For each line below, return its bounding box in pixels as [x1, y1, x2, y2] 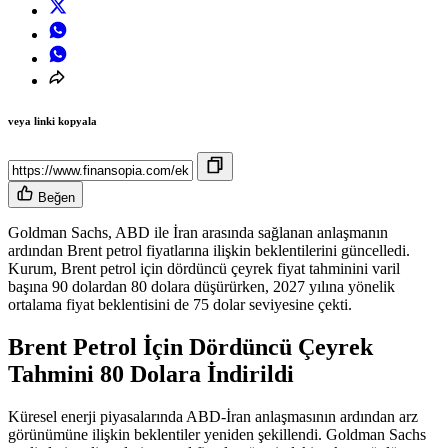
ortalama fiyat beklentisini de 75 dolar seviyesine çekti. [8, 296, 352, 314]
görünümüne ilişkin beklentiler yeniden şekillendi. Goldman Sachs [8, 426, 426, 444]
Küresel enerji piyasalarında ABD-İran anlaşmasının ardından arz [8, 408, 418, 426]
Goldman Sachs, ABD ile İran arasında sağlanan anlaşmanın [8, 224, 388, 242]
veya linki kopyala [8, 115, 97, 128]
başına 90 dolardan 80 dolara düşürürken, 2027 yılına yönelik [8, 278, 395, 296]
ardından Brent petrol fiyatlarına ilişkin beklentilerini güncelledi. [8, 242, 410, 260]
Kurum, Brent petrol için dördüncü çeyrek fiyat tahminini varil [8, 260, 400, 278]
